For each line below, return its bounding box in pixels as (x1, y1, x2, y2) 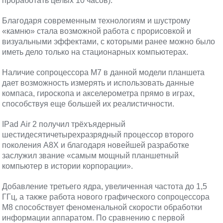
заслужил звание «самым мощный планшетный (2, 151, 179, 160)
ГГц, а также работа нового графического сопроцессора (2, 193, 210, 201)
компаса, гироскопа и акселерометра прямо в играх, (2, 89, 195, 98)
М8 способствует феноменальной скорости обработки (2, 203, 203, 212)
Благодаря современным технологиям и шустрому (2, 16, 191, 25)
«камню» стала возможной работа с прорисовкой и (2, 27, 192, 35)
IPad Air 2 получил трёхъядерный (2, 120, 126, 128)
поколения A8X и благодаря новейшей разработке (2, 141, 190, 149)
